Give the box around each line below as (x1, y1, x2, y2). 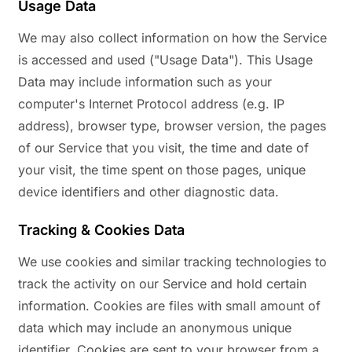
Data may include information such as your (18, 74, 272, 90)
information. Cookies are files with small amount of (18, 298, 321, 314)
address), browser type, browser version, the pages (18, 118, 326, 134)
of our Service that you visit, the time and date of (18, 140, 309, 156)
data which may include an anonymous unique (18, 320, 291, 336)
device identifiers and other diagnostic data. (18, 184, 279, 200)
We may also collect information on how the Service (18, 30, 327, 46)
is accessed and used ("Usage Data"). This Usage (18, 52, 313, 68)
